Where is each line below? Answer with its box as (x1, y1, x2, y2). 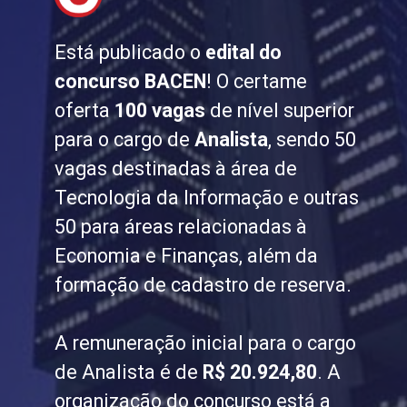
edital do (204, 41, 282, 65)
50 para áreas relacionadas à (54, 215, 307, 239)
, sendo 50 (267, 128, 356, 152)
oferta (54, 99, 114, 123)
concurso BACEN (54, 70, 206, 94)
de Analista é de (54, 361, 198, 384)
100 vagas (114, 99, 205, 123)
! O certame (205, 70, 307, 94)
